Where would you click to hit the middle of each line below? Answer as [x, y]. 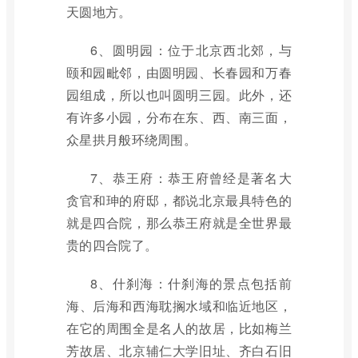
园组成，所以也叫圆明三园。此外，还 [179, 95]
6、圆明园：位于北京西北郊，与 [191, 50]
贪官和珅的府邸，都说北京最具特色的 [179, 200]
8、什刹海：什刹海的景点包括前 [191, 283]
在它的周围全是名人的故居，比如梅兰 [179, 328]
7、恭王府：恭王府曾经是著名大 [191, 178]
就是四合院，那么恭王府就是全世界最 [179, 223]
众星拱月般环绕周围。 [132, 139]
